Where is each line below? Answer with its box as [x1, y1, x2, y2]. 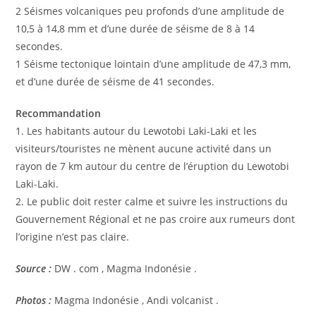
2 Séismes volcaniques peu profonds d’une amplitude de [16, 4, 285, 18]
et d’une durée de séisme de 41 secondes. [16, 74, 215, 88]
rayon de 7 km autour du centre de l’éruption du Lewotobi [16, 159, 290, 173]
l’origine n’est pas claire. [16, 229, 130, 243]
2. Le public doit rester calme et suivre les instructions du [16, 194, 288, 208]
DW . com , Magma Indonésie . [51, 261, 197, 275]
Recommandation [16, 106, 102, 120]
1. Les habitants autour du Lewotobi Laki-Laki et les [16, 123, 257, 138]
